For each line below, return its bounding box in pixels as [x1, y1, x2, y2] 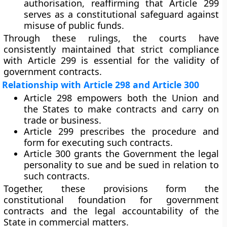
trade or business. [24, 114, 102, 126]
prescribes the [73, 125, 152, 137]
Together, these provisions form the [4, 182, 219, 195]
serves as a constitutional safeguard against [24, 8, 219, 20]
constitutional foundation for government [4, 194, 219, 206]
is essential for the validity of [76, 54, 219, 66]
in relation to [159, 159, 219, 171]
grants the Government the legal [70, 147, 219, 160]
